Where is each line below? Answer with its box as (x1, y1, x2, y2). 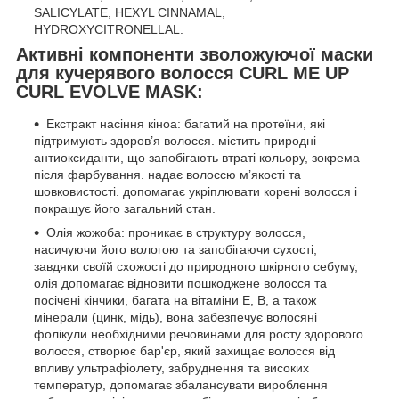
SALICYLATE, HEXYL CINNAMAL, (34, 5, 225, 20)
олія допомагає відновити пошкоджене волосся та (34, 276, 327, 291)
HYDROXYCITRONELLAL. (34, 22, 183, 37)
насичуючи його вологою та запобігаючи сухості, (34, 242, 317, 257)
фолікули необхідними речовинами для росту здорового (34, 327, 363, 342)
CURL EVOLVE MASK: (16, 82, 203, 102)
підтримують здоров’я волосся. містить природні (34, 134, 316, 149)
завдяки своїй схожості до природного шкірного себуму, (34, 259, 358, 274)
